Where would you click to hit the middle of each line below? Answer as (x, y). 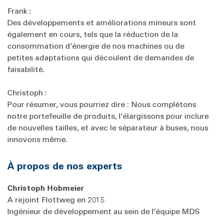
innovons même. (39, 139)
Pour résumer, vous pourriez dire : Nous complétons (102, 104)
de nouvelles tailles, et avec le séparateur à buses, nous (108, 127)
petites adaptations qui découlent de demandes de (101, 57)
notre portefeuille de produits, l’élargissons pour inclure (108, 116)
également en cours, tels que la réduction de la (93, 34)
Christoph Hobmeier (46, 188)
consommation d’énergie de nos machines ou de (96, 45)
